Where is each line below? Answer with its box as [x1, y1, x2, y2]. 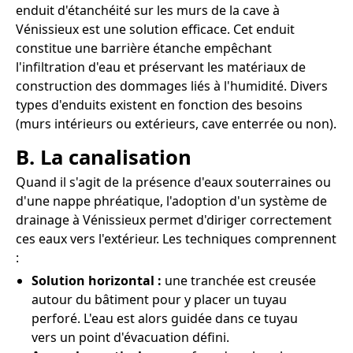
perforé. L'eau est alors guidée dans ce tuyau [32, 310, 298, 328]
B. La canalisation [16, 143, 191, 172]
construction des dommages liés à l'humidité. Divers [16, 76, 328, 95]
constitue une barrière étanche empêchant [16, 39, 272, 57]
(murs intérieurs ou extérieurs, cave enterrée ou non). [16, 114, 336, 132]
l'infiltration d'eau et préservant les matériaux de [16, 58, 306, 76]
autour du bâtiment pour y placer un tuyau [32, 291, 287, 309]
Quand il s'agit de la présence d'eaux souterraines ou [16, 173, 331, 191]
